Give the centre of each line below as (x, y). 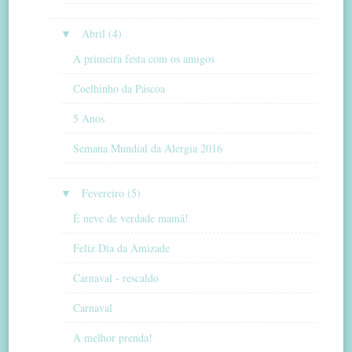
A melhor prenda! (113, 337)
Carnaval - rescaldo (116, 277)
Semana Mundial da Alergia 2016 (148, 148)
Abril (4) (102, 34)
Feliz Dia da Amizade (122, 247)
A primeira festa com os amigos (144, 58)
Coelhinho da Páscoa (119, 88)
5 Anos (89, 118)
